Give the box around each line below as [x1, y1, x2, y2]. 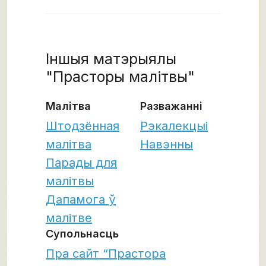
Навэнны [140, 137, 193, 152]
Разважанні [140, 100, 202, 113]
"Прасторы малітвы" [46, 68, 195, 86]
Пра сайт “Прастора [46, 246, 166, 261]
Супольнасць [46, 227, 119, 240]
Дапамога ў [46, 192, 116, 207]
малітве [46, 211, 92, 226]
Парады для [46, 156, 117, 170]
